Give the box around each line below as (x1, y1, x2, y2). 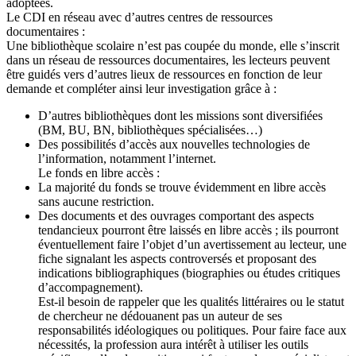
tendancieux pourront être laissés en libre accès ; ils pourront (38, 223, 339, 238)
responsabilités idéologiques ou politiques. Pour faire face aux (38, 323, 346, 338)
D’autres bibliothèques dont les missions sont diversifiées (38, 109, 323, 123)
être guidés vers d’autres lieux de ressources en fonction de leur (6, 68, 322, 82)
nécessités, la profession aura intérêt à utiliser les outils (38, 338, 308, 352)
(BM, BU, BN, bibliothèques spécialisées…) (38, 123, 262, 137)
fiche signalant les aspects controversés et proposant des (38, 252, 316, 266)
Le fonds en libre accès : (38, 166, 160, 180)
